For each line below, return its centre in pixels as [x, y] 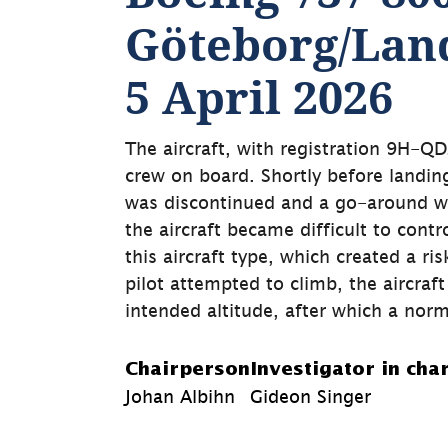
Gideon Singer [311, 397]
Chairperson [188, 370]
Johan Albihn [180, 397]
